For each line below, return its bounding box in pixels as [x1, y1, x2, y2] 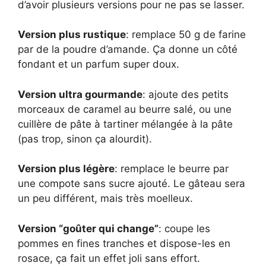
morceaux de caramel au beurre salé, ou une [18, 103, 232, 115]
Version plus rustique [18, 28, 126, 41]
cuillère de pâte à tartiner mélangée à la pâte [18, 118, 233, 130]
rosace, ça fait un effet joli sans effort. [18, 252, 200, 264]
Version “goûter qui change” [18, 222, 159, 235]
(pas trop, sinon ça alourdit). [18, 132, 152, 145]
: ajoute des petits [142, 88, 229, 100]
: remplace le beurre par [115, 163, 229, 175]
